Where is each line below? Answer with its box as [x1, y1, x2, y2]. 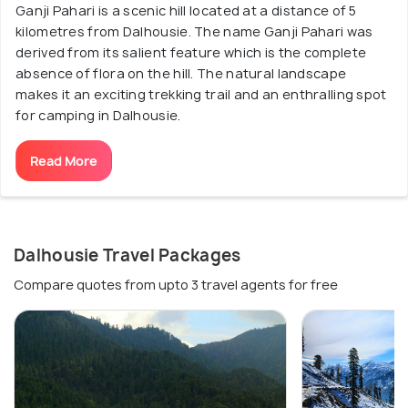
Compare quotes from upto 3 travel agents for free [14, 276, 338, 293]
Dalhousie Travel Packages [14, 244, 241, 267]
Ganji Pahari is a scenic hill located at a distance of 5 [15, 2, 357, 19]
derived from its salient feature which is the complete [15, 44, 367, 61]
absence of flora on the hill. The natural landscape [15, 65, 347, 82]
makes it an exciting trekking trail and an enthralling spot [15, 86, 387, 103]
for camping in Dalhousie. [15, 107, 181, 124]
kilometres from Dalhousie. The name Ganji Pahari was [15, 23, 373, 40]
